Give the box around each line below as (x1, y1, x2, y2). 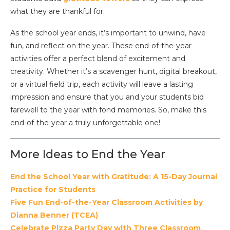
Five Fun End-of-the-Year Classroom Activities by (10, 197, 203, 207)
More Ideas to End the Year (10, 147, 165, 161)
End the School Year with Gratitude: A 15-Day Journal (10, 171, 217, 181)
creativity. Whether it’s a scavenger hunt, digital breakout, (10, 66, 217, 76)
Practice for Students (10, 184, 95, 194)
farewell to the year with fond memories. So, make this (10, 105, 206, 114)
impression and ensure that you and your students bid (10, 92, 204, 102)
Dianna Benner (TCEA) (10, 210, 98, 220)
